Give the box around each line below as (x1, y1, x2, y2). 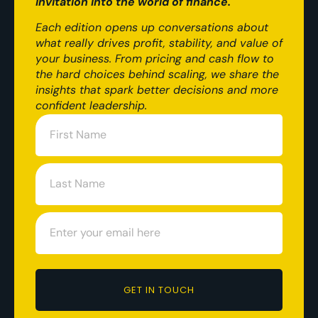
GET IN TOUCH (124, 283, 194, 297)
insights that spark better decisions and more (35, 82, 278, 98)
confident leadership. (35, 98, 150, 114)
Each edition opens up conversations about (35, 20, 268, 35)
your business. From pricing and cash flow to (35, 51, 274, 67)
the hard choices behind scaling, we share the (35, 67, 279, 82)
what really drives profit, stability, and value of (35, 35, 283, 51)
